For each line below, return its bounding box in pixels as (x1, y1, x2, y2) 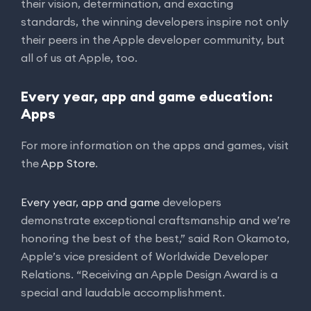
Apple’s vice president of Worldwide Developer (21, 249, 268, 263)
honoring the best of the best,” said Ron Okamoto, (21, 230, 289, 245)
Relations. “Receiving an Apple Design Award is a (21, 267, 278, 281)
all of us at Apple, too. (21, 50, 137, 65)
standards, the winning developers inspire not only (21, 14, 289, 28)
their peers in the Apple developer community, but (21, 32, 285, 47)
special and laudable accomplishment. (21, 285, 225, 299)
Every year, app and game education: (21, 87, 273, 105)
